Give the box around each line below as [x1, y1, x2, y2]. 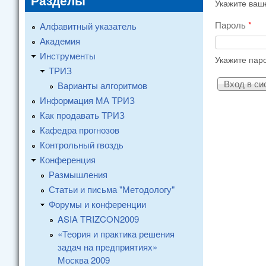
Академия [40, 34, 80, 47]
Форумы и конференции [49, 198, 146, 210]
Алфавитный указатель [40, 20, 137, 32]
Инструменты [40, 49, 96, 62]
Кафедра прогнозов [40, 123, 119, 136]
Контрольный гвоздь [40, 138, 123, 151]
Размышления [49, 168, 107, 180]
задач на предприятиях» [58, 240, 157, 253]
